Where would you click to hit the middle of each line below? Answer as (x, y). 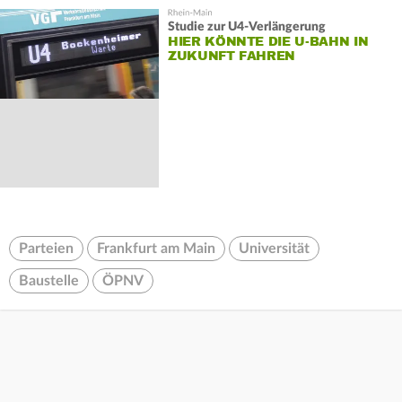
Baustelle (49, 281)
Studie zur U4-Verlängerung (246, 27)
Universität (274, 249)
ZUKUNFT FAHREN (232, 57)
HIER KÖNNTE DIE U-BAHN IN (268, 42)
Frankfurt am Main (156, 249)
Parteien (46, 249)
